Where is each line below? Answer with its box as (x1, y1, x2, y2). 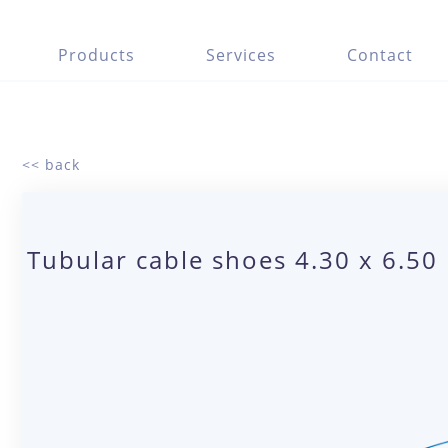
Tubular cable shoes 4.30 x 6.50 (27, 243, 439, 276)
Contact (346, 44, 413, 66)
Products (57, 44, 135, 66)
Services (205, 44, 276, 66)
